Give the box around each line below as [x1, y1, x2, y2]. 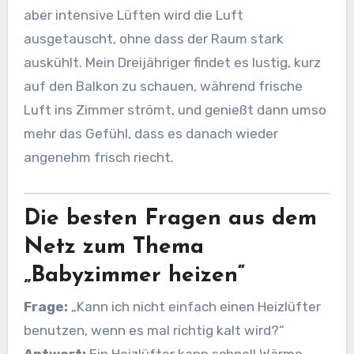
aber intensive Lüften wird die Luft [23, 6, 243, 23]
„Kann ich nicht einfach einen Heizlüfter [67, 299, 321, 315]
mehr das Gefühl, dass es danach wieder [23, 125, 278, 141]
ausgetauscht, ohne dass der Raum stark [23, 30, 284, 47]
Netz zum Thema [23, 235, 204, 258]
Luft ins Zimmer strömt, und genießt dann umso [23, 101, 326, 118]
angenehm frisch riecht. [23, 149, 174, 165]
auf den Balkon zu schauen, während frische [23, 77, 303, 94]
